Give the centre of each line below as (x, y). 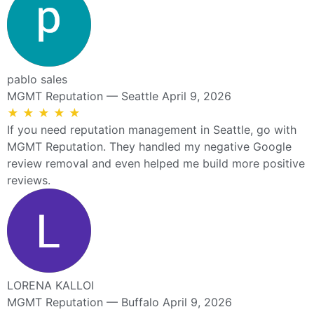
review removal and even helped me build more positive (156, 163)
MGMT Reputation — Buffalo (83, 302)
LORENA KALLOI (50, 285)
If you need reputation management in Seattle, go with (152, 129)
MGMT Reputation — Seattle (83, 96)
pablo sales (37, 79)
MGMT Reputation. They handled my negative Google (149, 146)
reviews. (29, 180)
